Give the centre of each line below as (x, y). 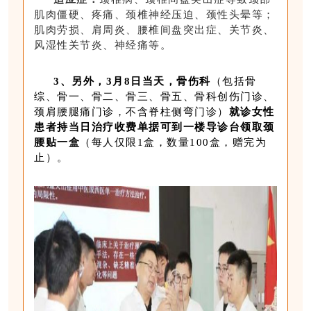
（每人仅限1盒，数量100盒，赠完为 (174, 142)
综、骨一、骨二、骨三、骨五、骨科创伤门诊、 (154, 96)
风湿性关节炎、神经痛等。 (103, 45)
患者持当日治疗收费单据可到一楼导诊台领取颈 (154, 127)
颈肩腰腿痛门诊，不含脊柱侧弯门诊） (132, 111)
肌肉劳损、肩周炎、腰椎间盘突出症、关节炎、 (154, 30)
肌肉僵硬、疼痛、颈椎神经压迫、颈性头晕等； (154, 14)
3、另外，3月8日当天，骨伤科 (132, 81)
